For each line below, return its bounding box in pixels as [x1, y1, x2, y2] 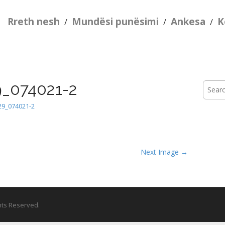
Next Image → [141, 147, 188, 157]
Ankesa [171, 15, 206, 28]
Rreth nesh [8, 15, 60, 28]
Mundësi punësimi [72, 15, 159, 28]
